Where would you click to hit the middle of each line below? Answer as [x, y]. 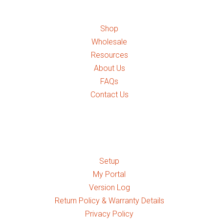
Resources [109, 55]
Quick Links [109, 126]
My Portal [109, 175]
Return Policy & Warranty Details [109, 201]
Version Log [109, 188]
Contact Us [109, 95]
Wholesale [109, 42]
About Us [109, 68]
